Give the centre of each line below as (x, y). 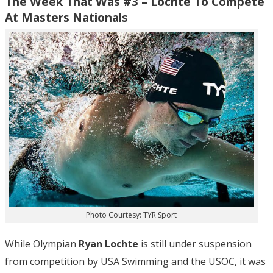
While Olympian (42, 244)
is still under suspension (196, 244)
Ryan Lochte (110, 244)
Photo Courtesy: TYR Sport (131, 215)
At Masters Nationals (66, 17)
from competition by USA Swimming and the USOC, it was (135, 262)
